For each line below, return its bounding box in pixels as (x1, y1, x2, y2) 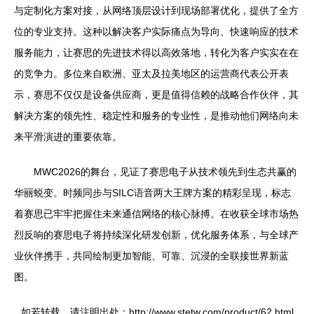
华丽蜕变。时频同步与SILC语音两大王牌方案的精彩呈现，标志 (14, 186, 291, 198)
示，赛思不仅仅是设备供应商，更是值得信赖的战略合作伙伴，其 (14, 88, 299, 100)
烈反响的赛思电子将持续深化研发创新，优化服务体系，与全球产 (14, 228, 299, 240)
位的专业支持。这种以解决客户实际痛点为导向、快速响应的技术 (14, 25, 299, 37)
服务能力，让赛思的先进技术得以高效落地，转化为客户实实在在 (14, 46, 299, 58)
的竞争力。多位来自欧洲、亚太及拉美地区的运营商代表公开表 (14, 67, 289, 79)
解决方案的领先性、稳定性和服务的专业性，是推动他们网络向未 (14, 109, 299, 121)
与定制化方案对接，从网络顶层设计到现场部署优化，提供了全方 (14, 4, 299, 16)
